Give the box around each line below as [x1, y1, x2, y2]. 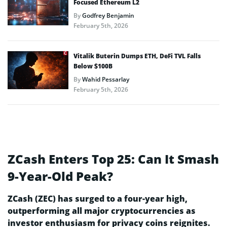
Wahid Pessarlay [82, 75, 129, 84]
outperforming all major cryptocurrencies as [8, 205, 196, 217]
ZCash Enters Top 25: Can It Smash [8, 150, 219, 168]
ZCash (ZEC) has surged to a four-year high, [8, 193, 187, 205]
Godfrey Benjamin [82, 11, 134, 20]
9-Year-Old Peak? [8, 168, 113, 185]
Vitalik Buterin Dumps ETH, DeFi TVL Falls [73, 52, 201, 61]
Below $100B [73, 62, 112, 71]
